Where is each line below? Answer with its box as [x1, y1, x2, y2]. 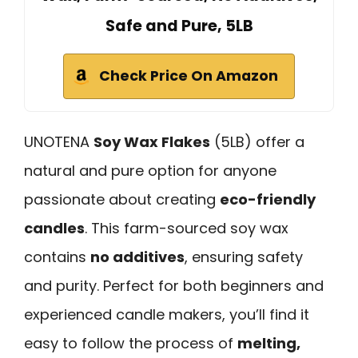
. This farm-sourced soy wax [85, 217, 288, 238]
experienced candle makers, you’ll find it [24, 304, 309, 324]
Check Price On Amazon [99, 66, 278, 86]
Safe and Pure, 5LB [105, 14, 253, 37]
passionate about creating [24, 189, 220, 209]
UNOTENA [24, 131, 93, 152]
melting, [237, 332, 300, 353]
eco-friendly [220, 189, 316, 209]
